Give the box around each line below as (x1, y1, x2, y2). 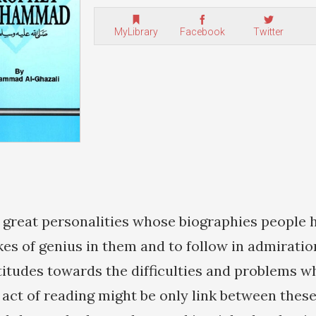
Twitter (253, 26, 284, 37)
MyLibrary (114, 26, 158, 37)
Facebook (179, 26, 225, 37)
